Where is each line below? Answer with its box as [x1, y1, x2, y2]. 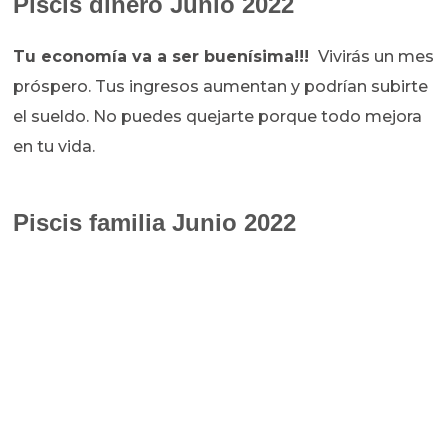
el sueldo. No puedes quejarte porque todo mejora [13, 107, 423, 127]
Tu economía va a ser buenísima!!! [13, 47, 315, 67]
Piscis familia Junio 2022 [13, 209, 297, 237]
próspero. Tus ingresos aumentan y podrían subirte [13, 77, 429, 97]
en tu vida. [13, 137, 100, 157]
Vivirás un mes [314, 47, 435, 67]
